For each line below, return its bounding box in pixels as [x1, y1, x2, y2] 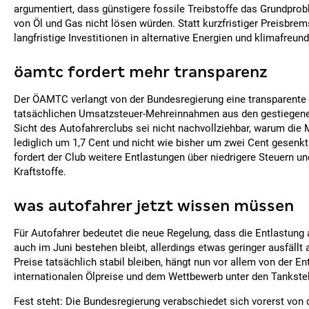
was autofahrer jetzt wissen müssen [14, 197, 294, 215]
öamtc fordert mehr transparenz [14, 63, 268, 81]
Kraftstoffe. [14, 166, 66, 178]
